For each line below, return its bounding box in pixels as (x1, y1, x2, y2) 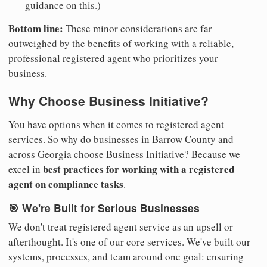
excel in (8, 162, 43, 176)
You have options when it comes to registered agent (8, 117, 224, 131)
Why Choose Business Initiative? (8, 91, 209, 110)
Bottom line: (8, 20, 63, 36)
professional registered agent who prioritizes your (8, 51, 218, 65)
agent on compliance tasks (8, 176, 123, 191)
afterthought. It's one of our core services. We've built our (8, 235, 250, 249)
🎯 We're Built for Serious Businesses (8, 200, 200, 216)
